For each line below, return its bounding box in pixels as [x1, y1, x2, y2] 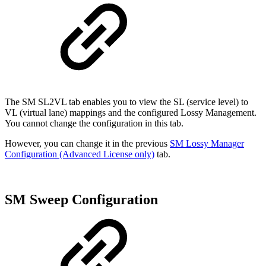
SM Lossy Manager [170, 138, 244, 149]
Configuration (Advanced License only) [5, 149, 154, 160]
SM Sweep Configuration [5, 192, 158, 208]
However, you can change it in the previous [5, 138, 170, 149]
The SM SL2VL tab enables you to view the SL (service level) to [5, 97, 248, 107]
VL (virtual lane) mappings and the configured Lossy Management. [5, 107, 256, 118]
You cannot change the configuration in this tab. [5, 118, 186, 129]
